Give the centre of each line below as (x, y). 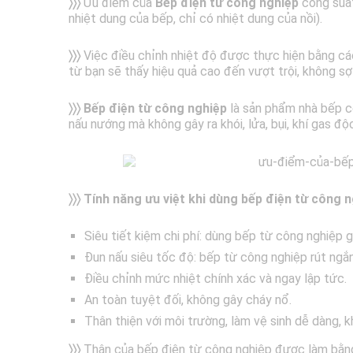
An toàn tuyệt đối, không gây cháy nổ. (188, 300)
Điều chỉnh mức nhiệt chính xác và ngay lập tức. (216, 279)
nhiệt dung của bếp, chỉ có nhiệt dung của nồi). (195, 19)
